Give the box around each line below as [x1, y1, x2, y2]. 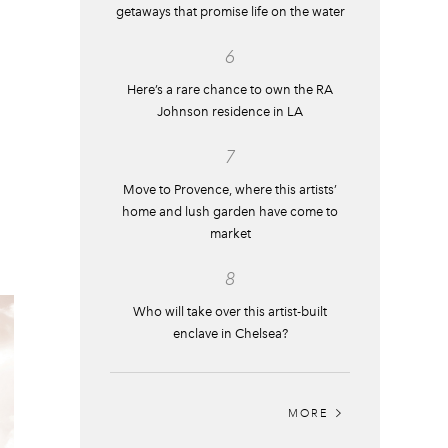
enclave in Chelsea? [172, 326, 288, 341]
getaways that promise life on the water [115, 4, 345, 19]
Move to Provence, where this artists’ [123, 182, 337, 197]
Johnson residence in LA [157, 104, 303, 119]
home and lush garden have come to [122, 204, 338, 219]
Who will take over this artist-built [133, 304, 327, 319]
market [209, 226, 251, 241]
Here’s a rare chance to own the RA [127, 82, 333, 97]
